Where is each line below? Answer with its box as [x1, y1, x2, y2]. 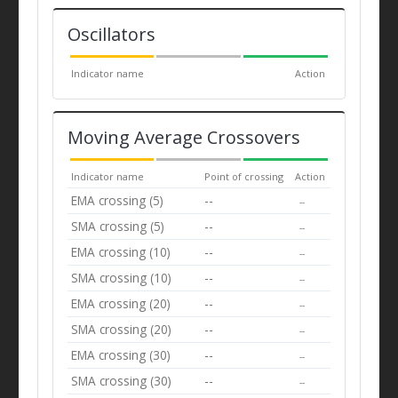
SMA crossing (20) [71, 320, 172, 338]
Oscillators [67, 21, 155, 46]
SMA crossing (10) [71, 268, 172, 286]
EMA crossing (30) [71, 346, 171, 363]
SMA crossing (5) [71, 217, 165, 235]
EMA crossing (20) [71, 294, 171, 312]
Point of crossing [204, 169, 284, 183]
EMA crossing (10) [71, 243, 171, 260]
